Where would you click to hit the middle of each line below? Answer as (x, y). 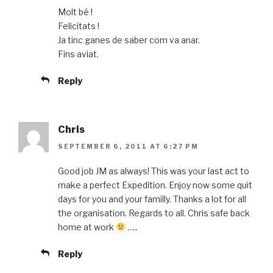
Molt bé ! (75, 12)
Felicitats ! (79, 26)
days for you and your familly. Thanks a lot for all (152, 199)
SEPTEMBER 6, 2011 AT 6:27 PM (128, 146)
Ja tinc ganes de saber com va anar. (129, 40)
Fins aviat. (78, 54)
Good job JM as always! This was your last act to (154, 171)
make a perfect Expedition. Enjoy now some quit (155, 185)
